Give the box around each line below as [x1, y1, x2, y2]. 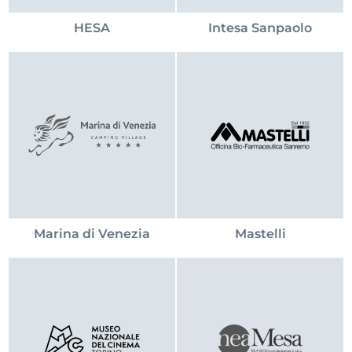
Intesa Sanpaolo [208, 20, 312, 35]
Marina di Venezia [34, 226, 150, 241]
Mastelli [234, 226, 286, 241]
